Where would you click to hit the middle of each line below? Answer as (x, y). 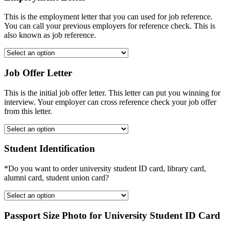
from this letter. (28, 111)
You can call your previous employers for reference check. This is (110, 26)
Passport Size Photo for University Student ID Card (112, 215)
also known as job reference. (50, 35)
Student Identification (50, 149)
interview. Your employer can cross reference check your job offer (110, 102)
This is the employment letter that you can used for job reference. (108, 17)
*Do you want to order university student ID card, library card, (105, 169)
